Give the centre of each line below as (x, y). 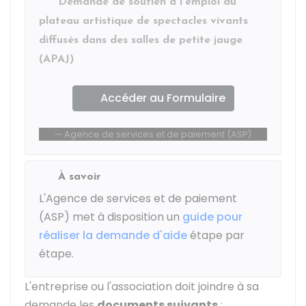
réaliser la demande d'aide (113, 235)
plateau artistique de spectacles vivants (143, 21)
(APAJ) (56, 59)
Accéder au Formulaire (163, 98)
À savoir (80, 177)
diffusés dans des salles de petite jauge (141, 40)
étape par (216, 235)
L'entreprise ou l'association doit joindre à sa (142, 287)
